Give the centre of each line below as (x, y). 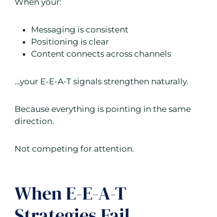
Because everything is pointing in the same (103, 109)
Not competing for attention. (74, 149)
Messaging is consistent (80, 30)
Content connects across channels (101, 54)
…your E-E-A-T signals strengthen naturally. (101, 82)
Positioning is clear (70, 42)
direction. (34, 121)
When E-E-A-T (70, 194)
